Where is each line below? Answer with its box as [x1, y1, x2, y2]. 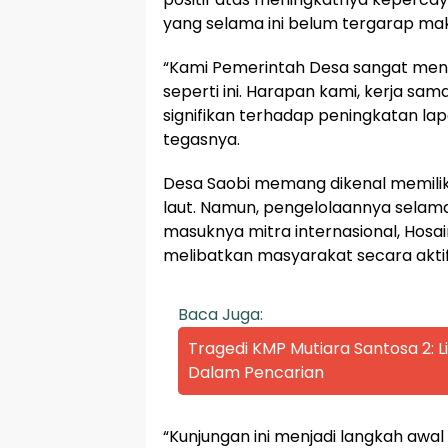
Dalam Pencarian [188, 361, 324, 385]
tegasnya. [163, 128, 240, 152]
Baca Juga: [178, 303, 263, 327]
